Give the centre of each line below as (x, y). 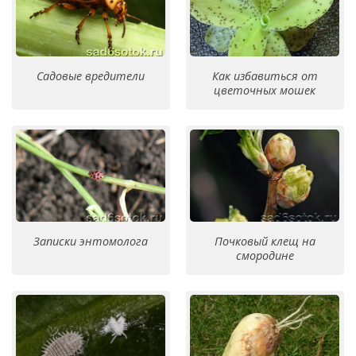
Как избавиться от (265, 75)
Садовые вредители (91, 75)
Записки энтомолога (91, 242)
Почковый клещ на (265, 242)
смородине (265, 256)
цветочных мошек (265, 90)
